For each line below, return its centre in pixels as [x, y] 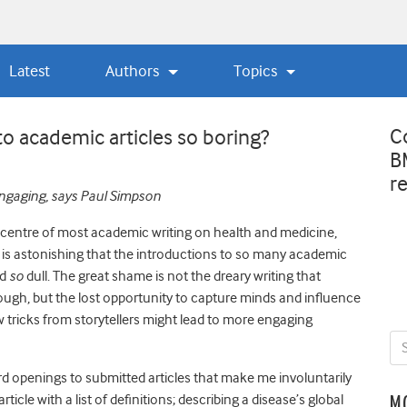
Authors [134, 70]
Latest [29, 70]
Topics [258, 70]
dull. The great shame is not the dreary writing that [172, 276]
